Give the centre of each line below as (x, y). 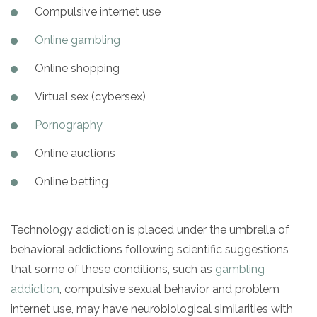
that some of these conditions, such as (113, 269)
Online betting (71, 181)
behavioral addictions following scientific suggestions (150, 249)
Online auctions (75, 153)
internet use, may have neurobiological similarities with (152, 309)
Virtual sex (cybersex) (90, 96)
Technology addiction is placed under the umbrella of (150, 229)
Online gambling (77, 40)
